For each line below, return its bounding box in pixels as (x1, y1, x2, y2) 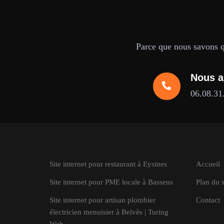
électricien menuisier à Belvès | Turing (49, 208, 168, 216)
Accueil (195, 160, 220, 168)
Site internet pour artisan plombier (49, 196, 155, 204)
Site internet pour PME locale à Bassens (49, 178, 173, 186)
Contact (195, 196, 220, 204)
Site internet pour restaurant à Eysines (49, 160, 167, 168)
